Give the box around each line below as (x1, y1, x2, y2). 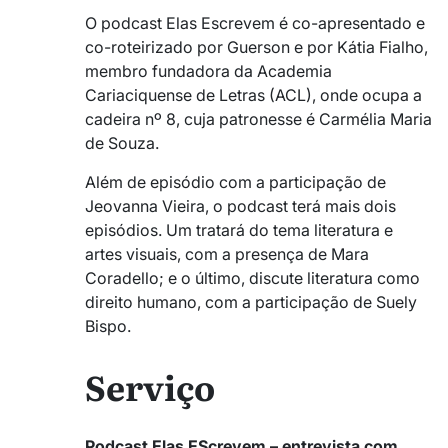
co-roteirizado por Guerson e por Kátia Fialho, (85, 36, 428, 57)
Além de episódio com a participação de (85, 171, 386, 192)
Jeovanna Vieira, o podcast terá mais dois (85, 195, 396, 216)
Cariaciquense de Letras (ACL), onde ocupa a (85, 84, 422, 105)
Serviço (85, 360, 215, 411)
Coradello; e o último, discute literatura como (85, 267, 420, 288)
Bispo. (85, 315, 131, 336)
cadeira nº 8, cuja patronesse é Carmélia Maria (85, 108, 432, 129)
